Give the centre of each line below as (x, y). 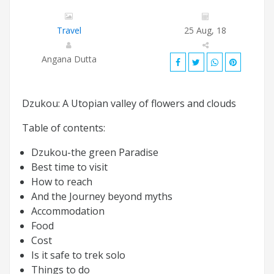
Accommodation (68, 211)
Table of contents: (64, 128)
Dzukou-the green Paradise (95, 152)
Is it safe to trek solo (78, 255)
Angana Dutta (69, 59)
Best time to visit (69, 167)
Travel (69, 30)
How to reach (62, 181)
